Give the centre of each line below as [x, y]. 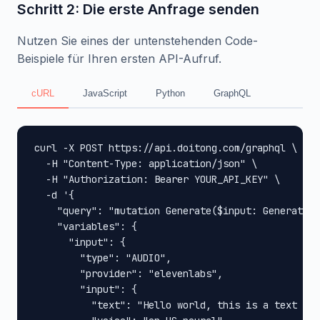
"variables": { [86, 226]
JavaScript [105, 93]
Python [170, 93]
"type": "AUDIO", [103, 258]
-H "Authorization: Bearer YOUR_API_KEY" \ [157, 179]
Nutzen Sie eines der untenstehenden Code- [137, 41]
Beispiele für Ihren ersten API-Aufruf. [119, 59]
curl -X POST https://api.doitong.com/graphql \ [166, 148]
